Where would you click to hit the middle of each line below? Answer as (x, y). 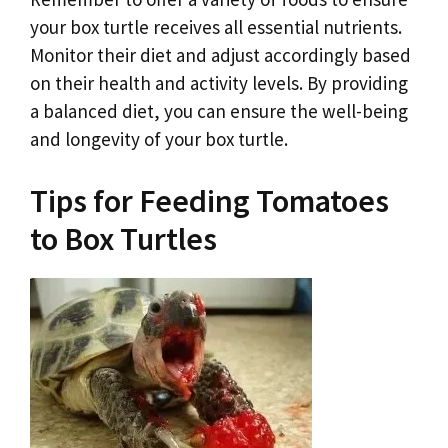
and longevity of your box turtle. (159, 139)
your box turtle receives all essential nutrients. (216, 27)
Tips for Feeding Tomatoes (209, 200)
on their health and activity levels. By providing (219, 83)
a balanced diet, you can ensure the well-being (219, 111)
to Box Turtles (123, 238)
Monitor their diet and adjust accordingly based (220, 55)
